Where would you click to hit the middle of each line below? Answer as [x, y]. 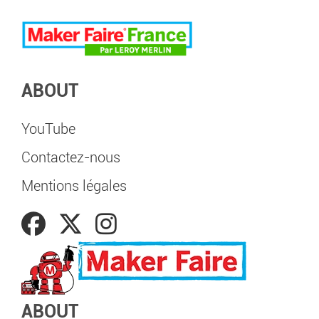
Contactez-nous [71, 157]
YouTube [48, 129]
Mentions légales [74, 186]
